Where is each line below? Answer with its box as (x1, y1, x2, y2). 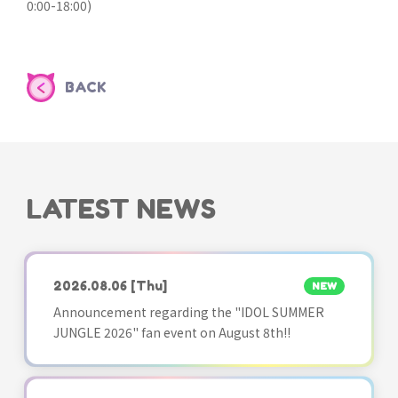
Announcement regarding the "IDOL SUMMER (53, 303, 324, 322)
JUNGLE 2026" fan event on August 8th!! (53, 323, 291, 342)
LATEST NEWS (27, 192, 216, 225)
